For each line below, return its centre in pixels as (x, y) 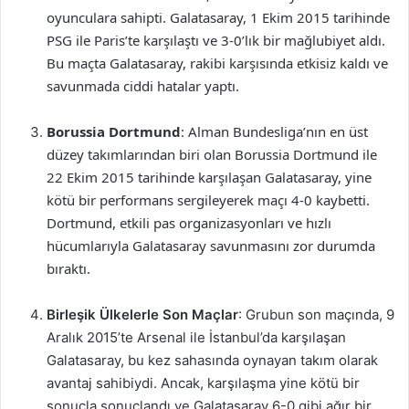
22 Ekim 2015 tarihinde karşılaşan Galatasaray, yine (209, 177)
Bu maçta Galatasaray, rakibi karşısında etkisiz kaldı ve (217, 63)
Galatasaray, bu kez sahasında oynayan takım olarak (212, 360)
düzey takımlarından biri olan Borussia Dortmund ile (212, 154)
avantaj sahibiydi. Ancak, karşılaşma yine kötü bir (203, 383)
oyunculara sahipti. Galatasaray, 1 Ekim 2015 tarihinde (218, 17)
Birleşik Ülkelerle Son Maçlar (142, 315)
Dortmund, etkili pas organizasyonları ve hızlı (189, 223)
